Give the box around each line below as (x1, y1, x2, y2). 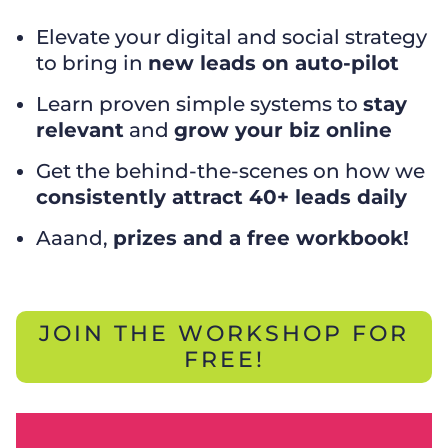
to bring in (36, 51, 149, 75)
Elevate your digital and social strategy (36, 25, 428, 49)
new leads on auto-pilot (148, 51, 400, 75)
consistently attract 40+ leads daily (36, 185, 408, 209)
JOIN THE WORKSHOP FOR (39, 320, 409, 347)
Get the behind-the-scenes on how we (36, 159, 426, 183)
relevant (36, 118, 125, 142)
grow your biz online (174, 118, 393, 142)
